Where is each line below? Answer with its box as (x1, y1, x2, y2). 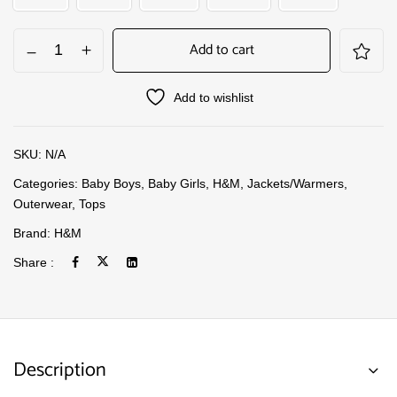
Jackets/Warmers (247, 176, 344, 191)
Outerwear (13, 197, 72, 211)
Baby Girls (148, 176, 206, 191)
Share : (13, 255, 54, 269)
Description (13, 354, 106, 386)
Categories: (13, 176, 82, 191)
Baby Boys (82, 176, 141, 191)
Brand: (13, 226, 54, 240)
